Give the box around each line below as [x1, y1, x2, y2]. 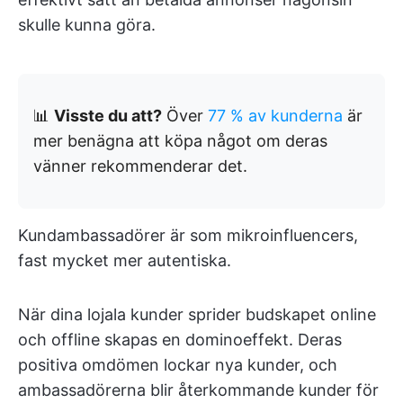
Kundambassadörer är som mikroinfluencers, [18, 226, 358, 245]
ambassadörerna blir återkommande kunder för [18, 381, 379, 399]
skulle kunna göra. [18, 15, 156, 34]
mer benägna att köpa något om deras [33, 131, 327, 150]
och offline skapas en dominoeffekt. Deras [18, 330, 342, 349]
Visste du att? [54, 106, 162, 125]
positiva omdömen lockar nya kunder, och [18, 355, 337, 374]
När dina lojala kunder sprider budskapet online [18, 305, 376, 324]
